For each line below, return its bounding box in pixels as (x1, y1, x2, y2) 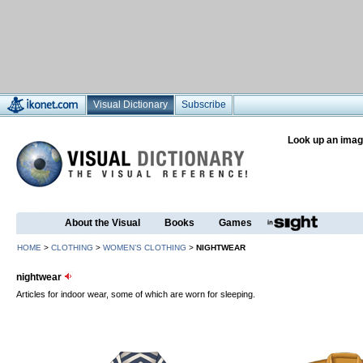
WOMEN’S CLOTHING (103, 243, 186, 252)
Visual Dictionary (93, 99, 168, 110)
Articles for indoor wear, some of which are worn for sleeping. (16, 289, 255, 299)
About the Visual (65, 217, 140, 228)
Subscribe (181, 99, 226, 110)
